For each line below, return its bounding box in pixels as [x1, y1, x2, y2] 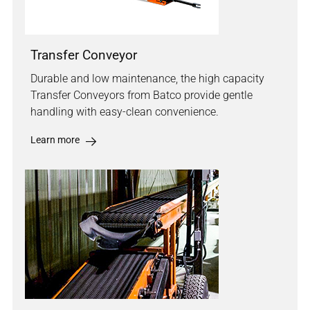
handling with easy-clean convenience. [30, 105, 219, 119]
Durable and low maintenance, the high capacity [30, 72, 264, 86]
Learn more [30, 134, 80, 146]
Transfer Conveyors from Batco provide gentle [30, 89, 253, 102]
